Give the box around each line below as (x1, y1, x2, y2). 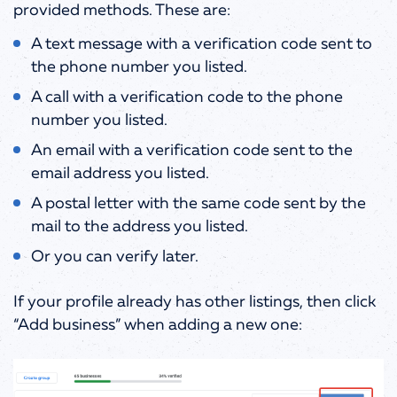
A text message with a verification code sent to (31, 36, 372, 53)
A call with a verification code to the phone (31, 90, 343, 106)
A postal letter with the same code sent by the (31, 196, 366, 213)
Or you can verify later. (31, 249, 202, 266)
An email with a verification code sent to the (31, 143, 353, 160)
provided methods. (13, 3, 155, 19)
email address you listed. (31, 166, 213, 183)
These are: (155, 3, 230, 19)
